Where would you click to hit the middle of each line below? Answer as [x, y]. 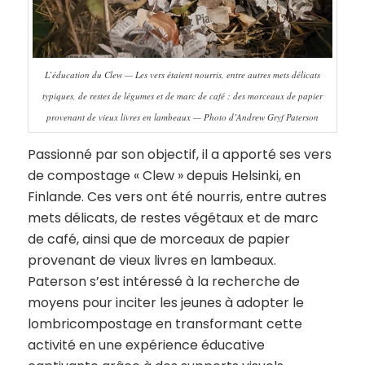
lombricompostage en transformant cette [165, 323]
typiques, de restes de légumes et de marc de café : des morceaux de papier [182, 96]
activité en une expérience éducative [146, 345]
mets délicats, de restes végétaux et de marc [173, 218]
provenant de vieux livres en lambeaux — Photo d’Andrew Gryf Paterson [182, 117]
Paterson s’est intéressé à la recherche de [163, 281]
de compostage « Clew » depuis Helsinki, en [164, 175]
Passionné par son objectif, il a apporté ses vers [179, 154]
